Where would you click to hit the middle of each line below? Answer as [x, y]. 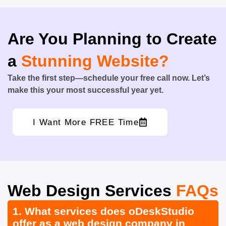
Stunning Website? [95, 61]
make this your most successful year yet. [86, 90]
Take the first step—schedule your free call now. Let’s [109, 78]
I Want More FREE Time [86, 122]
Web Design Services [92, 190]
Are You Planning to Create [112, 39]
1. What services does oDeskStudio [103, 211]
